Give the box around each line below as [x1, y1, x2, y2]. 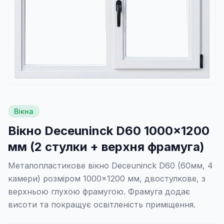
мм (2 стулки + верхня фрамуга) [8, 139, 204, 154]
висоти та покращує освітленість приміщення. [8, 199, 195, 209]
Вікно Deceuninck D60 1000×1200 [8, 123, 209, 138]
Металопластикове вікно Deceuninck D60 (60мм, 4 [8, 160, 213, 170]
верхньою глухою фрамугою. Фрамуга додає [8, 186, 190, 196]
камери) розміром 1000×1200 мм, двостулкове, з [8, 173, 205, 183]
